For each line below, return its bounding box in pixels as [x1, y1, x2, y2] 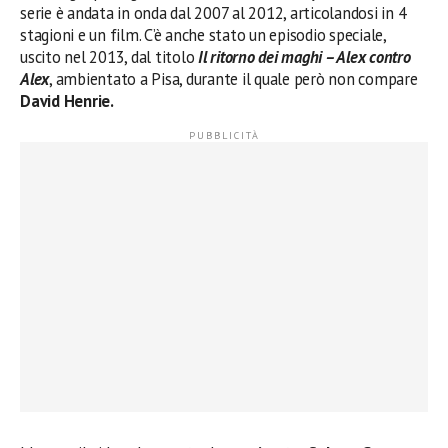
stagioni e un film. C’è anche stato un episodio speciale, [20, 23, 386, 46]
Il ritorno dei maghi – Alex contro [198, 45, 411, 68]
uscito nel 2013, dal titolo [20, 45, 199, 68]
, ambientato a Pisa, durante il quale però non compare [49, 67, 418, 90]
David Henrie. [20, 89, 114, 112]
